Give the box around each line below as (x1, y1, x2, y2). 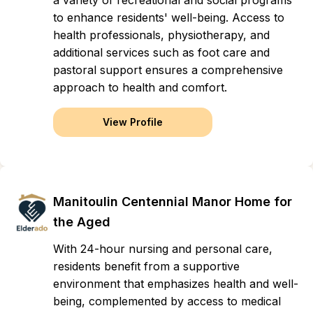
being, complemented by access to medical (53, 294, 281, 308)
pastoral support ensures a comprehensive (53, 63, 283, 77)
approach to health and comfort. (53, 80, 227, 94)
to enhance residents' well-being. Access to (53, 10, 284, 24)
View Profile (103, 116, 163, 128)
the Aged (53, 214, 110, 229)
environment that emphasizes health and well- (53, 277, 298, 291)
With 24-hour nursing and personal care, (53, 242, 272, 256)
